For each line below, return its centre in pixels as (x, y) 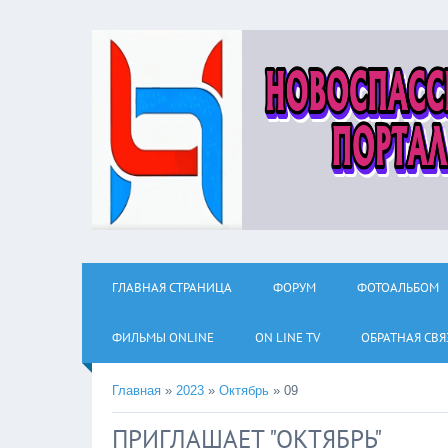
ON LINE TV (287, 337)
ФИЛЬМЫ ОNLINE (163, 337)
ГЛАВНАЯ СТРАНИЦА (172, 287)
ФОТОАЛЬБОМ (398, 287)
